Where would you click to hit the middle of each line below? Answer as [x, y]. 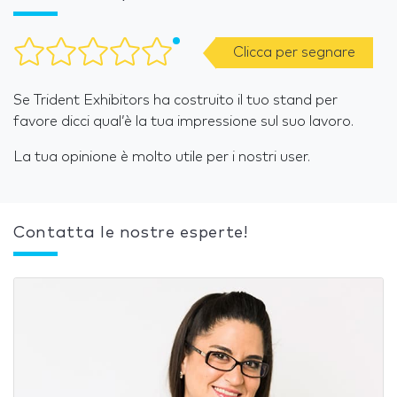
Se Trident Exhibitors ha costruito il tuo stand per [175, 100]
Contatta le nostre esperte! [131, 233]
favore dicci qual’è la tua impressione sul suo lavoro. [183, 121]
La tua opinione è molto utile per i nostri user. [162, 157]
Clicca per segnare [294, 52]
